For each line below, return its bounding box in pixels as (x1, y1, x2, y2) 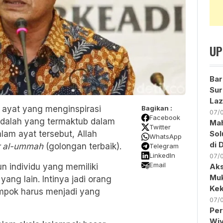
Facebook (149, 113, 180, 121)
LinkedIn (149, 151, 175, 159)
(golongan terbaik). (43, 141, 121, 151)
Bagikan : (141, 104, 172, 112)
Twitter (149, 122, 171, 131)
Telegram (149, 141, 179, 150)
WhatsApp (149, 132, 182, 140)
